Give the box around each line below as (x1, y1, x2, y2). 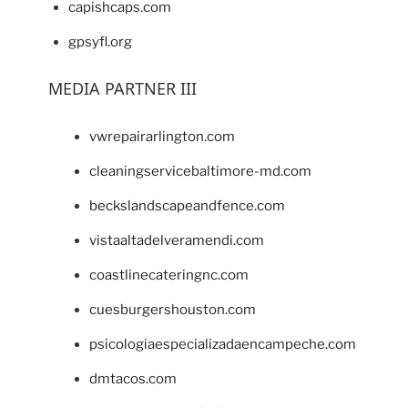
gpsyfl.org (68, 33, 132, 50)
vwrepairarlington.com (88, 128, 235, 146)
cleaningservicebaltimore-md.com (88, 163, 311, 180)
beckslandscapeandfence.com (88, 198, 285, 215)
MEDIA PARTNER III (47, 76, 197, 99)
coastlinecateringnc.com (88, 267, 249, 284)
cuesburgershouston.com (88, 301, 256, 319)
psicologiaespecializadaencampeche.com (88, 336, 356, 353)
